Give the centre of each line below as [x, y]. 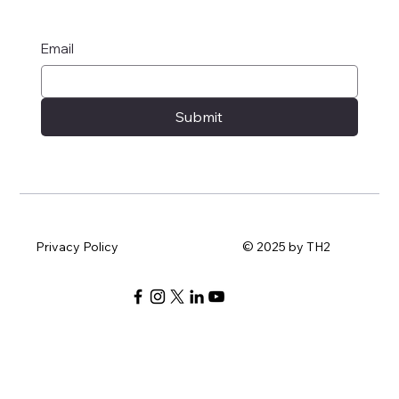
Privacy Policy [77, 246]
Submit [199, 117]
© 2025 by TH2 [287, 246]
